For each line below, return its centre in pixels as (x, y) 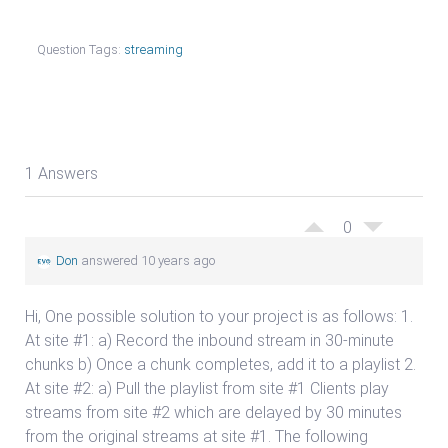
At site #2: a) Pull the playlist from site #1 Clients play (207, 388)
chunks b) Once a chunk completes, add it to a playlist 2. (220, 364)
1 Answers (61, 173)
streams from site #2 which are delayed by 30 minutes (213, 412)
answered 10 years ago (146, 260)
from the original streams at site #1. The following (196, 436)
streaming (153, 49)
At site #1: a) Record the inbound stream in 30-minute (209, 340)
